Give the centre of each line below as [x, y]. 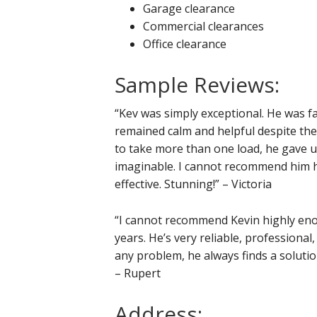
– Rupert [138, 273]
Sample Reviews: [197, 84]
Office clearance [185, 44]
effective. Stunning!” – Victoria [193, 184]
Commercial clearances [203, 26]
